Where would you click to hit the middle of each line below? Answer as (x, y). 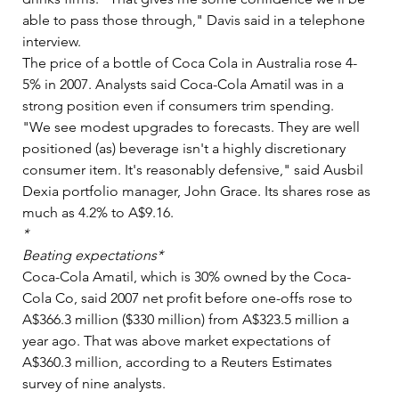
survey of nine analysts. (99, 383)
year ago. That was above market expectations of (178, 340)
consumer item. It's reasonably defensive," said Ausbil (195, 169)
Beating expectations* (93, 255)
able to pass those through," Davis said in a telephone (195, 20)
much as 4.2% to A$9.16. (102, 212)
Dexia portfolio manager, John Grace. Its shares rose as (198, 191)
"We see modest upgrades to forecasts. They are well (193, 126)
